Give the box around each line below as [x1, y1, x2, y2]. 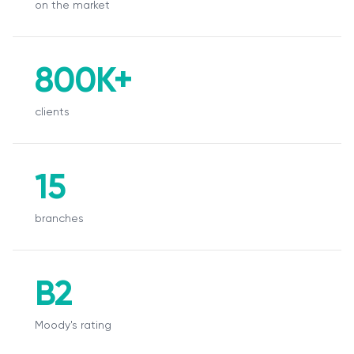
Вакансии [16, 163, 73, 178]
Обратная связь [16, 272, 113, 287]
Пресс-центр [16, 54, 98, 69]
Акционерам [16, 90, 92, 105]
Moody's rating [35, 318, 111, 331]
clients [35, 105, 70, 118]
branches [35, 212, 84, 224]
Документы [16, 126, 84, 141]
